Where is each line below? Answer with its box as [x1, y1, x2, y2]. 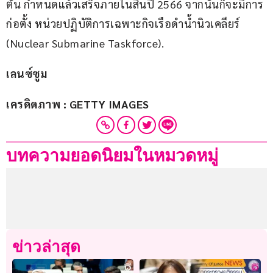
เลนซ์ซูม [6, 66, 47, 81]
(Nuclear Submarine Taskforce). [6, 36, 164, 51]
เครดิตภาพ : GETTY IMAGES [6, 97, 149, 112]
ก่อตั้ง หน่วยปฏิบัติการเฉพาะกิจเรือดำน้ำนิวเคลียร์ [6, 16, 243, 31]
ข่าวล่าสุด [12, 238, 80, 257]
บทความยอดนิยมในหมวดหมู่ [6, 146, 218, 166]
